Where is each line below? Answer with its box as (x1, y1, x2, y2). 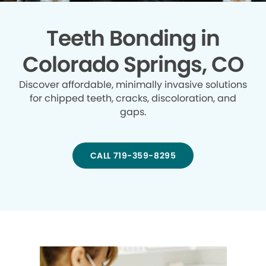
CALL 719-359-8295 (90, 149, 176, 161)
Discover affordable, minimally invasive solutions (19, 77, 247, 91)
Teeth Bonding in (46, 23, 220, 53)
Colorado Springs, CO (22, 49, 244, 80)
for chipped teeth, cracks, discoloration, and (30, 91, 236, 105)
